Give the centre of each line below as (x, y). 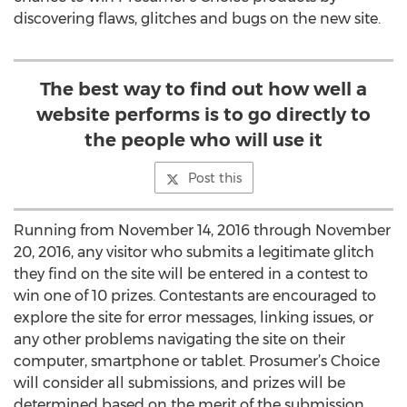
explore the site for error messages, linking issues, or (194, 318)
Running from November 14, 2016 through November (202, 230)
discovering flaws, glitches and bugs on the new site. (197, 19)
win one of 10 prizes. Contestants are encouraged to (195, 296)
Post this (214, 178)
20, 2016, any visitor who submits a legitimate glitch (194, 252)
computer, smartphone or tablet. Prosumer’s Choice (197, 361)
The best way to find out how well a (203, 89)
